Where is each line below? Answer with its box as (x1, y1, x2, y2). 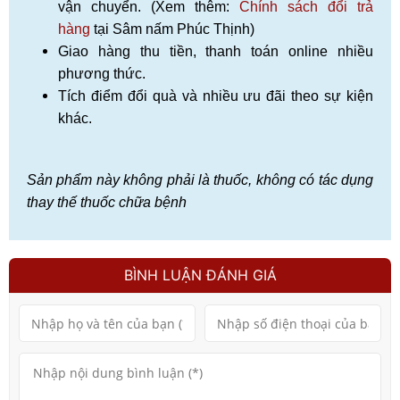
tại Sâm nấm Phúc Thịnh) (90, 21, 254, 37)
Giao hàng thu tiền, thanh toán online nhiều (58, 44, 373, 60)
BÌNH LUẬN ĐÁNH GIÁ (123, 266, 277, 285)
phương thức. (58, 66, 146, 82)
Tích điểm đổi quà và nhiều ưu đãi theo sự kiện (58, 88, 373, 104)
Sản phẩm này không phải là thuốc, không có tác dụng (27, 172, 373, 188)
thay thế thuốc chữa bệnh (27, 195, 187, 211)
